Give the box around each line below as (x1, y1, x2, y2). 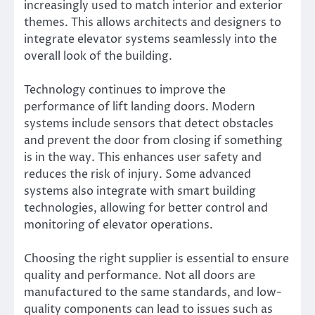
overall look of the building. (24, 48, 172, 64)
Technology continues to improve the (24, 82, 226, 98)
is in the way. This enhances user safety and (24, 149, 262, 165)
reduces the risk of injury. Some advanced (24, 166, 251, 182)
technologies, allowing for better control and (24, 200, 268, 216)
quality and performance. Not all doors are (24, 268, 255, 284)
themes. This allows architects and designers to (24, 14, 281, 30)
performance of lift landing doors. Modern (24, 98, 255, 115)
